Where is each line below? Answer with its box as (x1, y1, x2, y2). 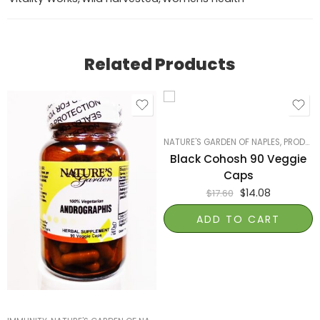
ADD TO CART (196, 212, 280, 227)
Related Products (84, 53, 236, 76)
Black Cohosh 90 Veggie (170, 151, 306, 167)
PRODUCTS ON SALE (284, 136, 305, 149)
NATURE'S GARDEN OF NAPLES (164, 136, 280, 149)
